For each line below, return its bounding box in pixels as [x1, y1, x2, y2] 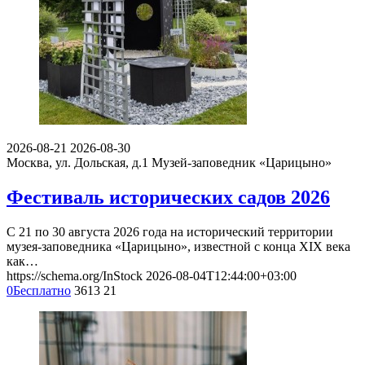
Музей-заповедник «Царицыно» [152, 155, 332, 169]
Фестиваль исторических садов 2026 [7, 186, 330, 208]
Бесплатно [13, 283, 71, 297]
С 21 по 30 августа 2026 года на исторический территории [7, 224, 333, 239]
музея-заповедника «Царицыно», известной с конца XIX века [7, 239, 350, 253]
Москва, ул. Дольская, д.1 [7, 155, 148, 169]
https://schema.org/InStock [7, 268, 143, 283]
